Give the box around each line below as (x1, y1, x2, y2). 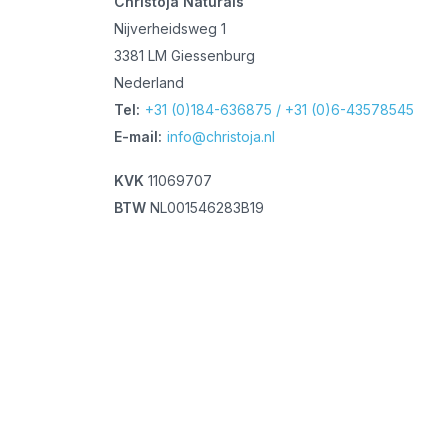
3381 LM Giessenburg (114, 46, 256, 64)
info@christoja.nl (167, 127, 276, 145)
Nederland (114, 73, 185, 91)
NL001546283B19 (146, 198, 265, 216)
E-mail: (114, 127, 163, 145)
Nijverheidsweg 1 (114, 19, 227, 37)
